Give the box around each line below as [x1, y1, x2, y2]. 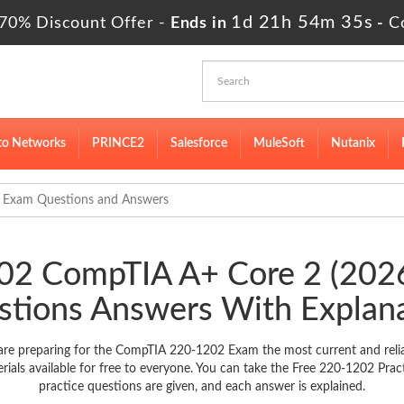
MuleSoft [253, 137, 305, 151]
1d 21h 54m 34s [231, 14, 373, 32]
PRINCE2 [92, 137, 144, 151]
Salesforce [170, 137, 227, 151]
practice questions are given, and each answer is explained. [39, 381, 365, 394]
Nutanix [331, 137, 375, 151]
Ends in [166, 15, 232, 32]
